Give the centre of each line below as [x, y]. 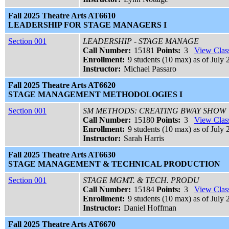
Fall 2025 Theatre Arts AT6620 [62, 85]
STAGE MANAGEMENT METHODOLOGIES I [95, 95]
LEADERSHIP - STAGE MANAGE [141, 41]
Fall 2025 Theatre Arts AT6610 [62, 16]
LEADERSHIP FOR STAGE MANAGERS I [87, 25]
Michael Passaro [150, 69]
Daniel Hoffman [150, 208]
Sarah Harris [144, 139]
